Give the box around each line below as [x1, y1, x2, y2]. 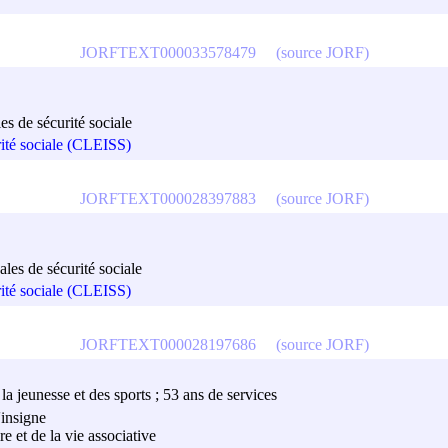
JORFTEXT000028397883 [79, 189, 256, 207]
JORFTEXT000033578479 [79, 43, 256, 61]
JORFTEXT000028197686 [79, 335, 256, 353]
